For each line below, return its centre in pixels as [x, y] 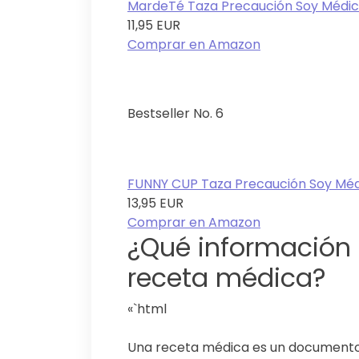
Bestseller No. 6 [175, 114]
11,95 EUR [154, 26]
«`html [147, 309]
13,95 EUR [155, 204]
